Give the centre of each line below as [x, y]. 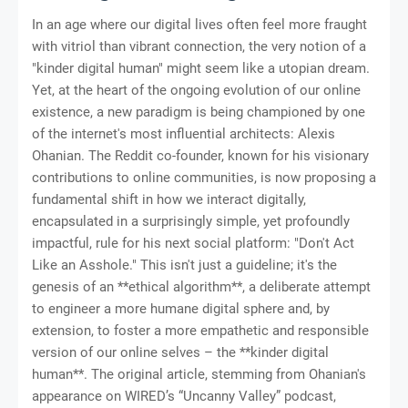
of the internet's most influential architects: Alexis [184, 133]
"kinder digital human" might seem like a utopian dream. [201, 68]
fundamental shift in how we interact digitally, [169, 199]
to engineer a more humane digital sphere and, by [181, 308]
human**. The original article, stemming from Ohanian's [199, 374]
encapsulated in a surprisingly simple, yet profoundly [191, 221]
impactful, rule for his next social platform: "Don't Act [193, 243]
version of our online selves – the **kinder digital [180, 352]
